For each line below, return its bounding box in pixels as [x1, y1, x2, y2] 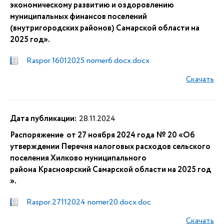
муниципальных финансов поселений [10, 11, 147, 22]
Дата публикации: [10, 113, 76, 124]
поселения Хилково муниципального [10, 152, 146, 164]
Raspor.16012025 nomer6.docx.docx [26, 55, 149, 66]
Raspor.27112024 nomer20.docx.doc [26, 196, 151, 208]
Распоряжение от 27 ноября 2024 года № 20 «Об [10, 129, 195, 141]
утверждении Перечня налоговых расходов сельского [10, 141, 210, 152]
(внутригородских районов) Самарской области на [10, 22, 199, 34]
